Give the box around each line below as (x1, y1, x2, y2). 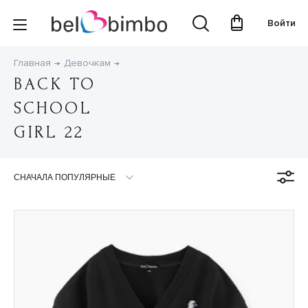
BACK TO (14, 75, 96, 94)
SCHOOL (14, 99, 92, 118)
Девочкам (63, 57, 111, 69)
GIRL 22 (14, 123, 85, 142)
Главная (14, 57, 51, 69)
